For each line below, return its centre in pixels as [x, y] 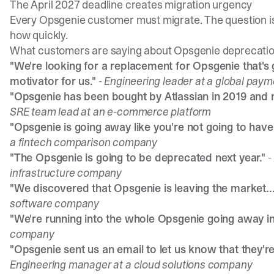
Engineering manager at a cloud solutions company [131, 265]
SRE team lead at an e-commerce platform [110, 112]
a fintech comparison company [83, 142]
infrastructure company [66, 173]
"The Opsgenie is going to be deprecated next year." [138, 157]
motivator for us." [53, 81]
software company [55, 203]
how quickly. [39, 35]
